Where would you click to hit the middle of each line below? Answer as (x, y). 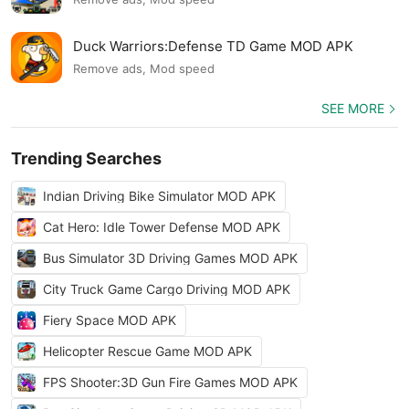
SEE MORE (353, 108)
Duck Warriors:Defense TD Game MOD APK (213, 46)
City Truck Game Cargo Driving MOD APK (167, 289)
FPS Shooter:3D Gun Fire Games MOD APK (170, 382)
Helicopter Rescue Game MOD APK (147, 351)
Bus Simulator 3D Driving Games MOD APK (170, 258)
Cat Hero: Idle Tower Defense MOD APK (162, 227)
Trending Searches (86, 158)
